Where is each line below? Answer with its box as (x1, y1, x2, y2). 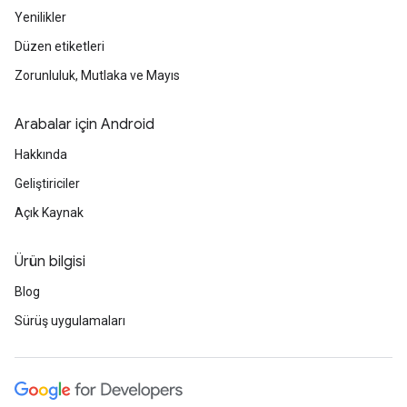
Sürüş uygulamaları (15, 313, 125, 328)
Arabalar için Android (15, 115, 154, 134)
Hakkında (15, 147, 67, 162)
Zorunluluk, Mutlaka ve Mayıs (15, 68, 180, 83)
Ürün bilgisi (15, 253, 85, 271)
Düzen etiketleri (15, 39, 104, 54)
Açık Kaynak (15, 205, 84, 220)
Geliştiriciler (15, 176, 80, 191)
